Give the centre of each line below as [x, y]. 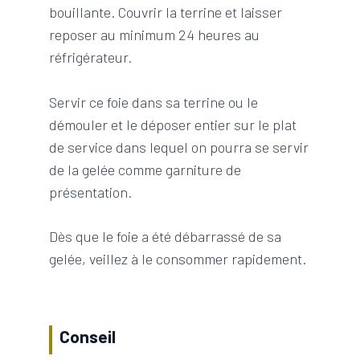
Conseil [88, 336]
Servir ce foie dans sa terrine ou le [153, 102]
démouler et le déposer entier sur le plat [172, 124]
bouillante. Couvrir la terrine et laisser [165, 12]
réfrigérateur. [90, 57]
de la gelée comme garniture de [145, 169]
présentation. [90, 192]
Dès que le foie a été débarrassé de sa [165, 237]
